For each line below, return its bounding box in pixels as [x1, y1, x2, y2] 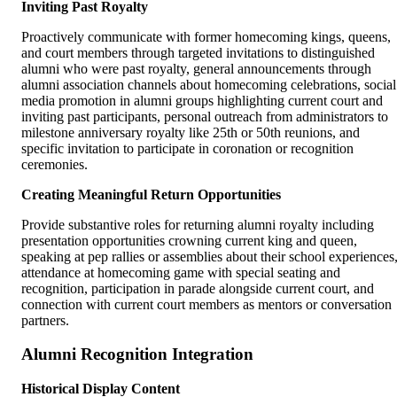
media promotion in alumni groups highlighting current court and [21, 92, 383, 108]
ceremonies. [21, 156, 88, 172]
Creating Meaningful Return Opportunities [21, 186, 281, 202]
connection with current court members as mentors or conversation [21, 296, 392, 312]
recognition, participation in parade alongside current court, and [21, 280, 374, 296]
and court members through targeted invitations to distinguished [21, 44, 375, 60]
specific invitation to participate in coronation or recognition [21, 140, 354, 156]
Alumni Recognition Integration [21, 345, 253, 364]
